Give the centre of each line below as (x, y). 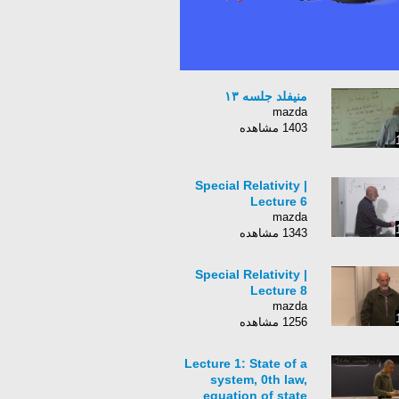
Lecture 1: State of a (246, 363)
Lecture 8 (279, 290)
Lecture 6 (279, 201)
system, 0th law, (259, 379)
